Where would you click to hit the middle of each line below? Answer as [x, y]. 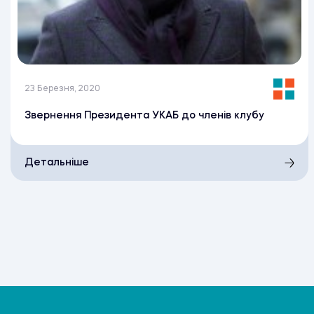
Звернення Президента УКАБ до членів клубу [144, 116]
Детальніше [57, 163]
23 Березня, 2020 [62, 89]
